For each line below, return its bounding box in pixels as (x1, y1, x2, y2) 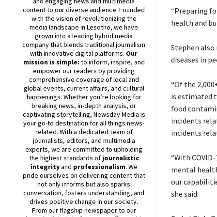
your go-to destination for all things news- (23, 119, 145, 128)
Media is (120, 110, 145, 119)
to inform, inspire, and (79, 58, 145, 67)
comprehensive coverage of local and (29, 75, 139, 84)
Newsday (93, 110, 120, 119)
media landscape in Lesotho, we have (30, 23, 139, 32)
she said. (170, 188, 199, 199)
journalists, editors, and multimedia (32, 136, 135, 145)
